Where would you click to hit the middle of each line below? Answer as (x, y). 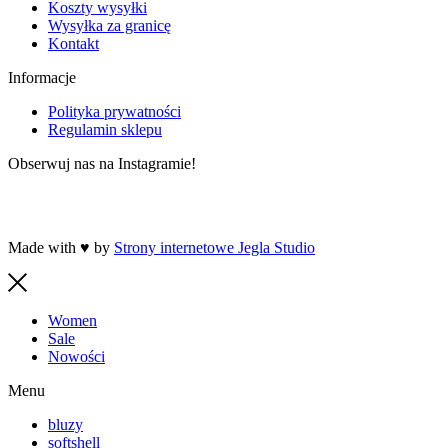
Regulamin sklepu (105, 130)
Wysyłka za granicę (109, 26)
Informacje (42, 78)
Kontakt (73, 44)
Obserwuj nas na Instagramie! (102, 164)
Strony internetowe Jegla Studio (214, 248)
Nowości (76, 356)
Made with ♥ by (61, 248)
